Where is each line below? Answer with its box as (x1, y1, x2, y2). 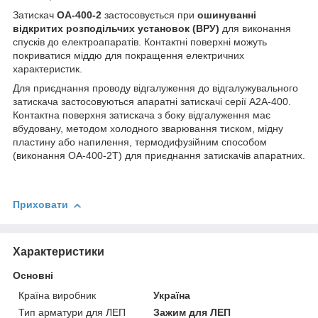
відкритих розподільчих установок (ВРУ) (13, 23, 219, 35)
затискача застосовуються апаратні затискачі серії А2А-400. (13, 96, 291, 108)
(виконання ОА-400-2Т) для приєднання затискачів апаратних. (13, 150, 305, 162)
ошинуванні (197, 9, 256, 21)
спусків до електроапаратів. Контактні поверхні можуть (13, 36, 267, 48)
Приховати (13, 199, 68, 211)
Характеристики (13, 245, 104, 258)
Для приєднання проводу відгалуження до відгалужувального (13, 82, 298, 94)
